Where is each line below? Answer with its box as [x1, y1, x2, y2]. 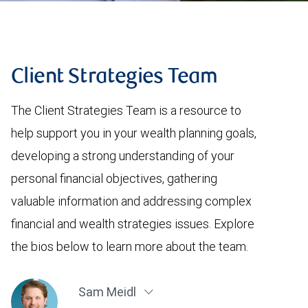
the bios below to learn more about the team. [11, 239, 248, 254]
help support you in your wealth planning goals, [11, 125, 256, 141]
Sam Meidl [78, 284, 139, 300]
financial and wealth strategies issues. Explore [11, 216, 254, 232]
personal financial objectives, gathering [11, 170, 217, 186]
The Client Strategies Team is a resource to [11, 102, 241, 118]
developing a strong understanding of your [11, 148, 234, 164]
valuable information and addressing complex [11, 193, 252, 209]
